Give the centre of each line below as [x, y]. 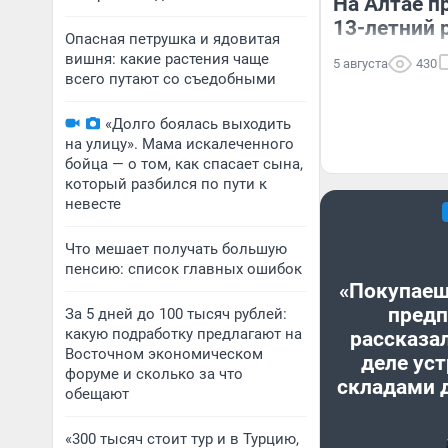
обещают [97, 394]
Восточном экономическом [164, 354]
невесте [93, 204]
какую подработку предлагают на [183, 334]
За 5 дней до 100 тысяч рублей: [176, 314]
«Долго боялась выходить [198, 124]
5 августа [360, 63]
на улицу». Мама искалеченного [179, 144]
